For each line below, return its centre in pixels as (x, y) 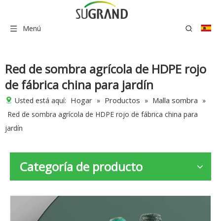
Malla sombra (175, 100)
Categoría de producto (81, 166)
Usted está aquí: (40, 100)
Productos (122, 100)
